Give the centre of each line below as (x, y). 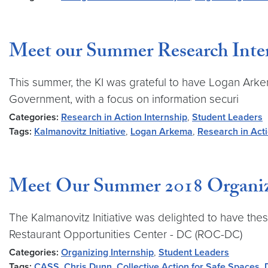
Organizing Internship (107, 252)
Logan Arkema (162, 132)
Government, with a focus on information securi (124, 99)
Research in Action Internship (124, 117)
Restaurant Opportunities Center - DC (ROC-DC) (126, 234)
